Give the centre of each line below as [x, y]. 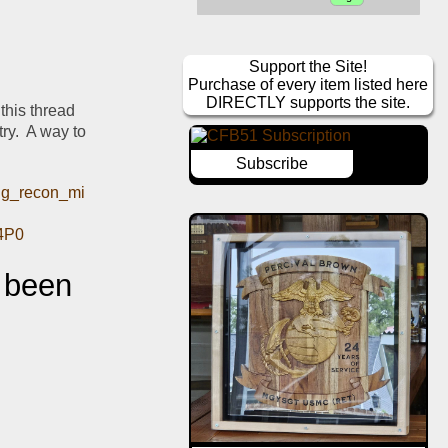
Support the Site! [308, 67]
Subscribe [271, 164]
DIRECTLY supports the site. [308, 103]
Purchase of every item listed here [308, 85]
